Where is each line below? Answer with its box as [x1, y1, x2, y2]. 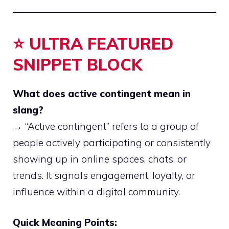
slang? [13, 103, 43, 116]
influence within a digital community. [13, 185, 180, 198]
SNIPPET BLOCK [13, 54, 142, 75]
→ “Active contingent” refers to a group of [13, 120, 199, 132]
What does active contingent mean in [13, 87, 191, 100]
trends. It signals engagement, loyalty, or [13, 169, 195, 181]
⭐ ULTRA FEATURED [13, 33, 173, 54]
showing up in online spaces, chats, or [13, 152, 187, 165]
